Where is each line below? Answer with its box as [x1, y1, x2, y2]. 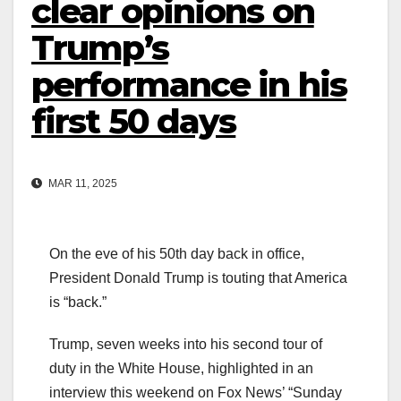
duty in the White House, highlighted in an [49, 360, 313, 376]
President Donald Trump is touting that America [49, 269, 347, 286]
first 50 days [31, 100, 236, 143]
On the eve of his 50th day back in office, [49, 245, 304, 261]
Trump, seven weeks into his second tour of [49, 336, 322, 352]
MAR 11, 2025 [46, 176, 117, 190]
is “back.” [49, 294, 107, 310]
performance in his [31, 64, 346, 107]
